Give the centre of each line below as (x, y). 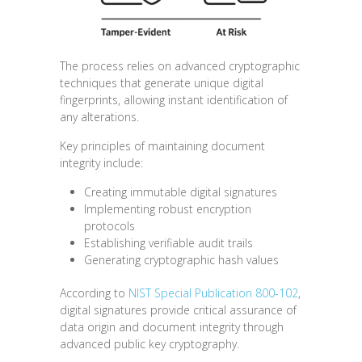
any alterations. (99, 117)
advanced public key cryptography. (149, 344)
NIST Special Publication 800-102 (213, 293)
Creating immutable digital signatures (181, 192)
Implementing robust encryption (168, 209)
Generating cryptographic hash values (181, 260)
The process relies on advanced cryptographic (180, 66)
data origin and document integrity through (172, 327)
